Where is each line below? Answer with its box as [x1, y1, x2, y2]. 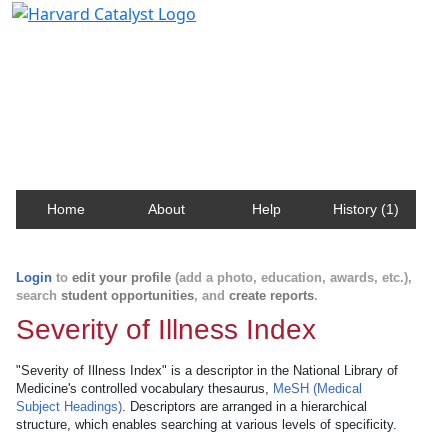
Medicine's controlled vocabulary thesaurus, [16, 381, 273, 396]
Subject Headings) [16, 399, 122, 414]
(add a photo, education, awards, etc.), [171, 270, 412, 285]
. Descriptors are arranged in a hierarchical [122, 399, 367, 414]
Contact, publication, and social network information [24, 63, 423, 86]
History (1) [333, 201, 399, 217]
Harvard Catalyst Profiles [24, 31, 253, 59]
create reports [229, 288, 314, 303]
